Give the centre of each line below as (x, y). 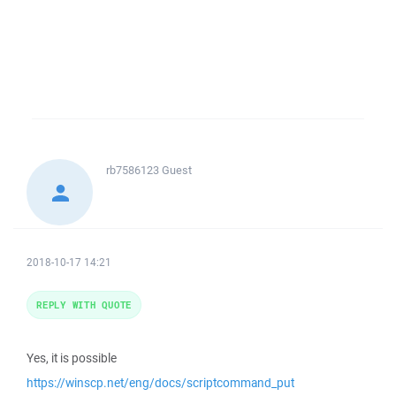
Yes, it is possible (72, 358)
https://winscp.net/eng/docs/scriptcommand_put (160, 383)
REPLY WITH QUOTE (84, 305)
